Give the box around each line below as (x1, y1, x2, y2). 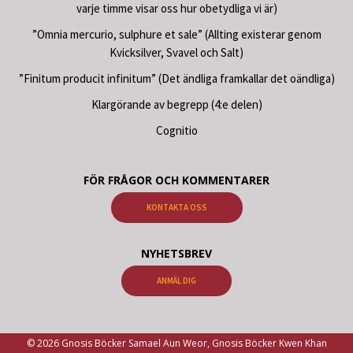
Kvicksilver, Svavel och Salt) (110, 45, 243, 61)
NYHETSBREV (141, 246, 212, 262)
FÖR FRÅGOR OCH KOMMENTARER (84, 173, 269, 188)
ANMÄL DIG (157, 275, 196, 287)
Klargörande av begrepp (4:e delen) (91, 97, 262, 113)
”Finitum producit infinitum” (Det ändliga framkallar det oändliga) (18, 71, 335, 87)
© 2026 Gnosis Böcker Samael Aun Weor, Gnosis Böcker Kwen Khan (26, 336, 327, 351)
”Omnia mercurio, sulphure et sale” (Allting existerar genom (32, 27, 321, 43)
